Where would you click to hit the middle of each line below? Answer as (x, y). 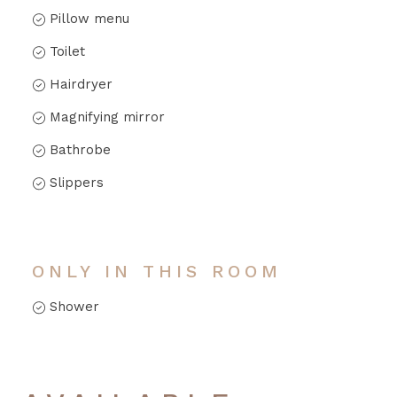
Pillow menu (89, 18)
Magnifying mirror (107, 117)
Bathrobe (80, 149)
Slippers (76, 182)
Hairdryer (81, 84)
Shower (74, 306)
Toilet (67, 51)
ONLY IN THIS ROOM (156, 271)
